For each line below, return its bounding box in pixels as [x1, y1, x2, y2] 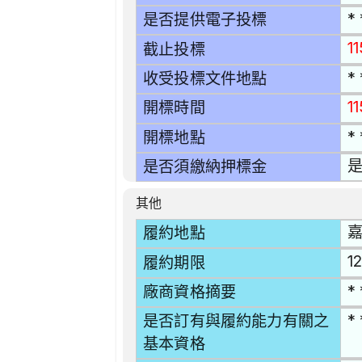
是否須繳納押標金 [143, 158, 267, 177]
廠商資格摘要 [143, 282, 237, 301]
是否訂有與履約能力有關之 [143, 312, 330, 331]
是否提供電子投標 [143, 11, 267, 30]
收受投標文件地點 [143, 69, 267, 89]
